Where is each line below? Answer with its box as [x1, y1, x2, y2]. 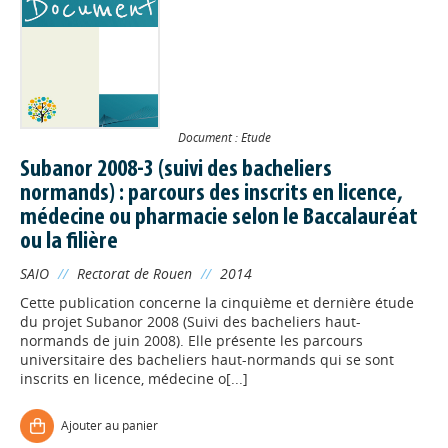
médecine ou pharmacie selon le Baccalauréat [20, 206, 418, 230]
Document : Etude [177, 129, 271, 145]
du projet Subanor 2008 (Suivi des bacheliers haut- [20, 312, 361, 331]
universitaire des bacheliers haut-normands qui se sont [20, 350, 394, 369]
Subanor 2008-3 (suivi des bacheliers [20, 158, 332, 182]
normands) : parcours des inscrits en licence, [20, 182, 403, 206]
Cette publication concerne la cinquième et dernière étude [20, 293, 414, 312]
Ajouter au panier [61, 417, 158, 434]
